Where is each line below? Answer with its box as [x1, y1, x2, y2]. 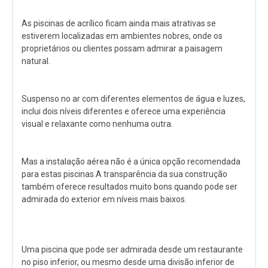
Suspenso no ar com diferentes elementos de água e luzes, [22, 93, 245, 103]
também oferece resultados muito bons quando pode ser [22, 181, 237, 191]
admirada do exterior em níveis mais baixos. [22, 194, 187, 204]
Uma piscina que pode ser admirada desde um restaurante [22, 244, 243, 254]
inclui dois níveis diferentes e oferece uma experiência [22, 106, 226, 116]
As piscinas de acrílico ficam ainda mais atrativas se [22, 18, 216, 28]
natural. [22, 56, 50, 66]
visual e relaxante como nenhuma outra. [22, 118, 173, 129]
